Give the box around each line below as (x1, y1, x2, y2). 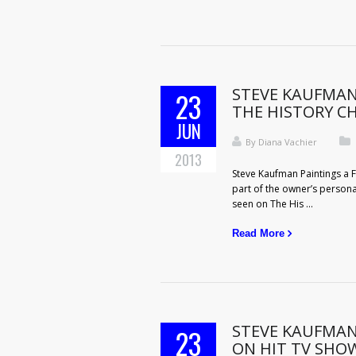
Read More (232, 227, 284, 239)
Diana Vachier (258, 136, 317, 148)
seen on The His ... (232, 197, 313, 211)
